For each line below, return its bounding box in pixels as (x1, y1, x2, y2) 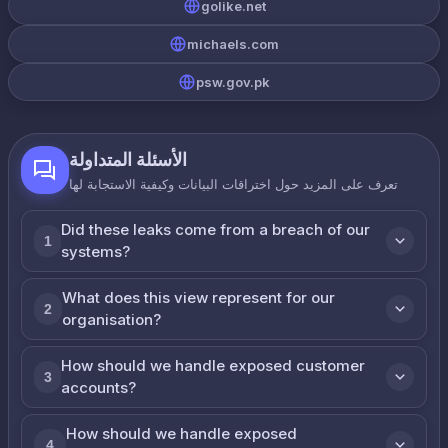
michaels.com (187, 36, 279, 52)
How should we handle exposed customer (61, 356, 366, 375)
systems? (61, 242, 131, 261)
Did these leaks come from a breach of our (61, 220, 371, 239)
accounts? (61, 378, 137, 397)
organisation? (61, 310, 161, 329)
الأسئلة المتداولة (69, 149, 187, 170)
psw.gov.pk (196, 74, 270, 90)
